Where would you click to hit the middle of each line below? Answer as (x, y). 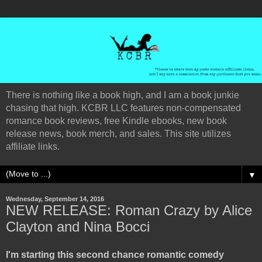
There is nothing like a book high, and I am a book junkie (123, 95)
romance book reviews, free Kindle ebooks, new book (116, 121)
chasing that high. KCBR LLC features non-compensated (123, 108)
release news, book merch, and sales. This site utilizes (118, 134)
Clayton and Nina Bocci (78, 227)
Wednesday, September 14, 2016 (55, 199)
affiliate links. (33, 146)
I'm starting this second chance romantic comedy (115, 254)
